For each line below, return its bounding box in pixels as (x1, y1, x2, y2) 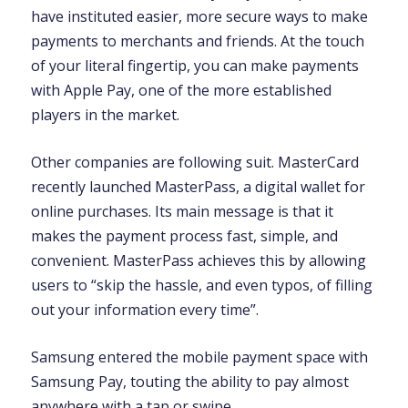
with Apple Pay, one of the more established (30, 80, 331, 100)
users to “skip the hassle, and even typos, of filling (30, 275, 372, 295)
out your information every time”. (30, 300, 259, 320)
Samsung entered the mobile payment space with (30, 347, 368, 367)
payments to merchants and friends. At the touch (30, 31, 364, 51)
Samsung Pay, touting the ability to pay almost (30, 372, 349, 392)
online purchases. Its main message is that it (30, 201, 333, 221)
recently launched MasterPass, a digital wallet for (30, 177, 365, 197)
